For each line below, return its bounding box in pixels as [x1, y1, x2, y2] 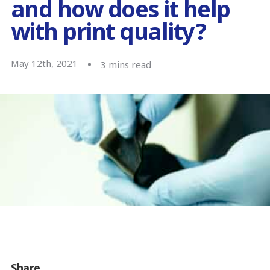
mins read [108, 58, 151, 71]
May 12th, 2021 [10, 57, 78, 70]
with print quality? [10, 16, 206, 47]
